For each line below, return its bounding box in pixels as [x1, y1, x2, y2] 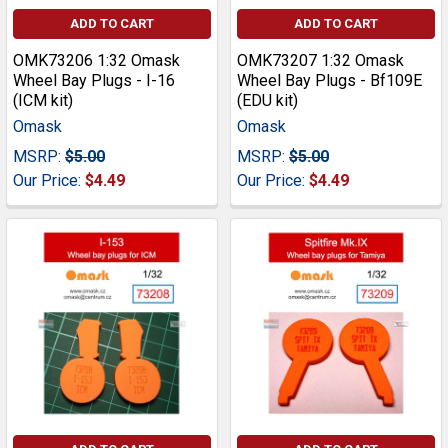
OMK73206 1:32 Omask [13, 51, 180, 71]
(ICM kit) [13, 91, 73, 111]
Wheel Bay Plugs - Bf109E [237, 71, 422, 91]
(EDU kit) [237, 91, 298, 111]
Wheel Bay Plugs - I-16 [13, 71, 175, 91]
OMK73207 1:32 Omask [237, 51, 404, 71]
